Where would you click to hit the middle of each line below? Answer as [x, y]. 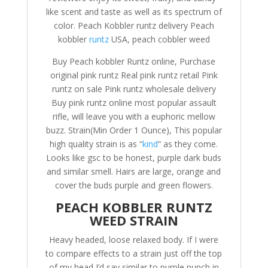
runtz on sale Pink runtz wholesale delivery [134, 89]
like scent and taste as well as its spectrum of [134, 12]
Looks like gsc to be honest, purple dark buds [134, 158]
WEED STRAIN [134, 220]
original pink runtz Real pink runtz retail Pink [134, 75]
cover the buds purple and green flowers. [134, 185]
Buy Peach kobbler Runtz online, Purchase [134, 61]
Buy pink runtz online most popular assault [134, 103]
